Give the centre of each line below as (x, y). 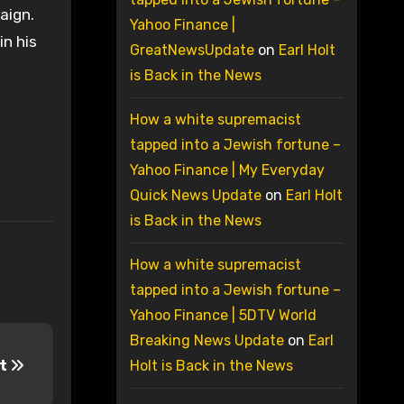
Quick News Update (195, 196)
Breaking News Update (207, 341)
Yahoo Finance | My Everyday (227, 170)
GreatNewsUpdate (192, 50)
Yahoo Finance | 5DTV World (223, 316)
